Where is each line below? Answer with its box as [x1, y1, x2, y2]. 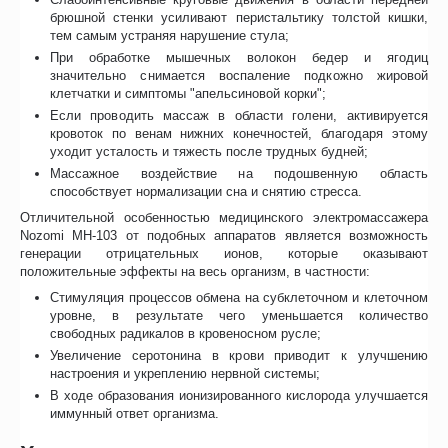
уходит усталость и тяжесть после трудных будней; [50, 144, 369, 160]
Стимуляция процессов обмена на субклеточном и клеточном [50, 290, 428, 306]
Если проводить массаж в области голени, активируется [50, 108, 428, 124]
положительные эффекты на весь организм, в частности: [20, 264, 371, 280]
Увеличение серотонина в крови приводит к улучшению [50, 348, 428, 364]
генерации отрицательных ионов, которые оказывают [20, 246, 428, 262]
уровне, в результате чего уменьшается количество [50, 308, 428, 324]
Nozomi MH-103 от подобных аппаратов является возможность [20, 228, 428, 244]
